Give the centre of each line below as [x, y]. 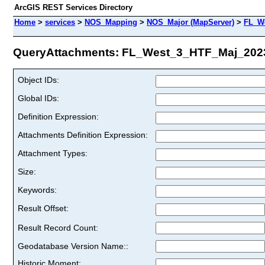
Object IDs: [38, 80]
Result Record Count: [58, 227]
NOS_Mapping [111, 22]
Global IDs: [38, 98]
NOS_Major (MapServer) [190, 22]
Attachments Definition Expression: [83, 135]
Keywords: [37, 190]
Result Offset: [43, 208]
